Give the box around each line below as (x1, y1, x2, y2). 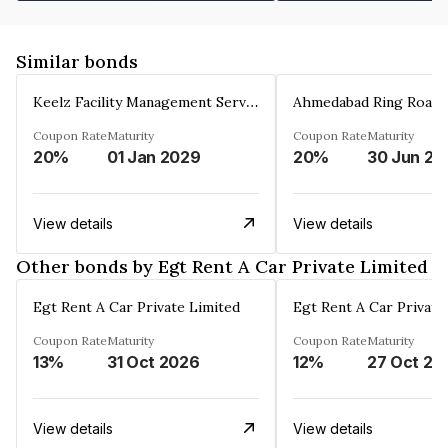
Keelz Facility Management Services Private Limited (246, 90, 258, 111)
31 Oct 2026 (107, 351, 200, 372)
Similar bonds (16, 49, 138, 73)
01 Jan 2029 (107, 146, 201, 167)
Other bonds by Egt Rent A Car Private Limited (16, 254, 428, 278)
